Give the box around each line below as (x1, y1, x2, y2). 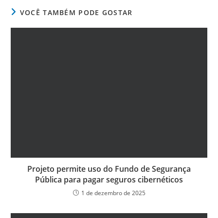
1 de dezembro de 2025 (81, 189, 145, 198)
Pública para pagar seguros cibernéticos (35, 174, 183, 185)
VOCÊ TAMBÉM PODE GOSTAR (19, 7, 133, 17)
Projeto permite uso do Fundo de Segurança (27, 163, 191, 175)
